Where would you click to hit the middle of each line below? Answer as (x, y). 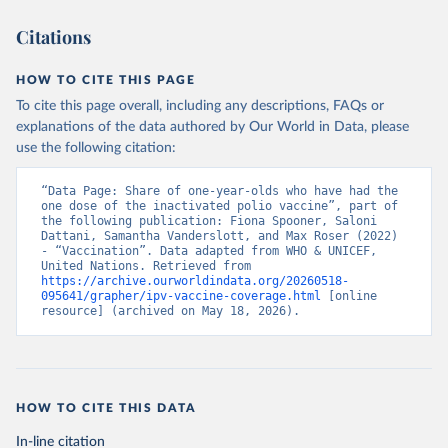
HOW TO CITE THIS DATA (106, 408)
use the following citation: (96, 148)
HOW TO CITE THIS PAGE (106, 80)
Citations (53, 37)
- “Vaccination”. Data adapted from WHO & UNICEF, (209, 251)
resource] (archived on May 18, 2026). (170, 311)
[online (349, 296)
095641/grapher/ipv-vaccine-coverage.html (181, 296)
